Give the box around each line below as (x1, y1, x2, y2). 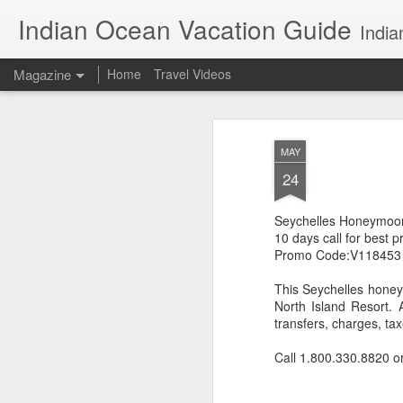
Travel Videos (154, 65, 231, 83)
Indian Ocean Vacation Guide (18, 11, 352, 47)
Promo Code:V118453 (274, 246, 401, 264)
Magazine (13, 65, 71, 84)
